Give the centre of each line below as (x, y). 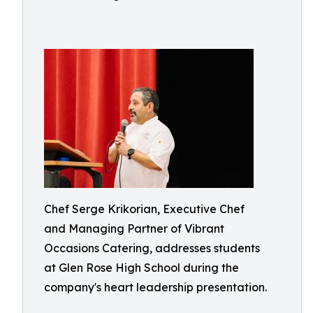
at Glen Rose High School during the (141, 268)
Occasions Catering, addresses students (152, 248)
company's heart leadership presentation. (155, 287)
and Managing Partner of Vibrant (134, 228)
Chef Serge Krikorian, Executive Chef (144, 209)
